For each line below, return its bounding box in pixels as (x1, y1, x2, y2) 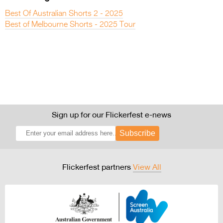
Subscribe (119, 128, 155, 137)
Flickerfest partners (62, 161, 133, 172)
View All (132, 161, 161, 172)
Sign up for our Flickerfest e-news (52, 109, 171, 119)
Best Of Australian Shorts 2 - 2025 (5, 9, 123, 18)
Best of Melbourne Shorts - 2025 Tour (5, 20, 135, 29)
